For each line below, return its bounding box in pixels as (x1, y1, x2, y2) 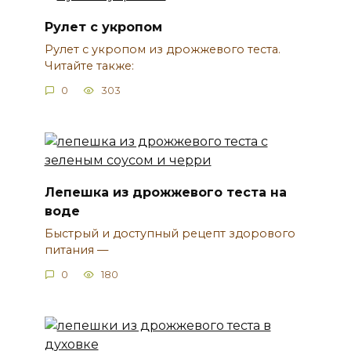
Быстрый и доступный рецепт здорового (44, 226, 295, 241)
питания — (44, 242, 108, 257)
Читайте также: (44, 58, 137, 73)
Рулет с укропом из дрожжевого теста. (44, 42, 280, 56)
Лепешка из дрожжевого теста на (44, 184, 287, 200)
